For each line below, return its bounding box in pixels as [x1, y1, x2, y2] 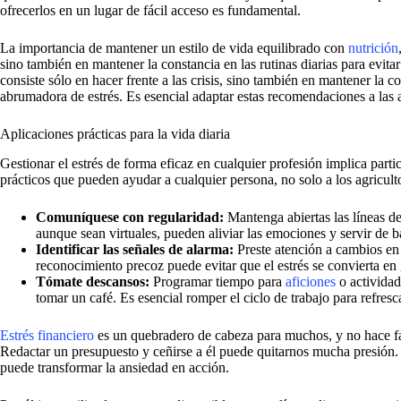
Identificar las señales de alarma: [36, 241, 234, 257]
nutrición [348, 39, 398, 55]
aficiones [286, 273, 336, 289]
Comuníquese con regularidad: [36, 209, 224, 225]
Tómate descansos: [36, 273, 149, 289]
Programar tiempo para [149, 273, 286, 289]
